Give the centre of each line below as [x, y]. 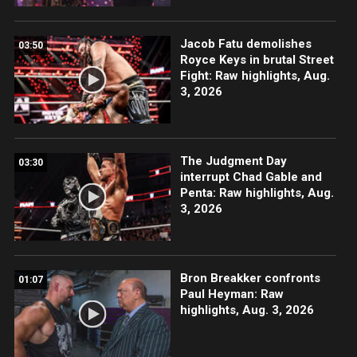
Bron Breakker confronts [250, 279]
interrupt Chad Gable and [251, 177]
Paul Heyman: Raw [231, 294]
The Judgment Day [233, 161]
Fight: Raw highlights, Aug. [255, 75]
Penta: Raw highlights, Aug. [257, 192]
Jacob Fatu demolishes [245, 43]
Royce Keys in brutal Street [257, 59]
